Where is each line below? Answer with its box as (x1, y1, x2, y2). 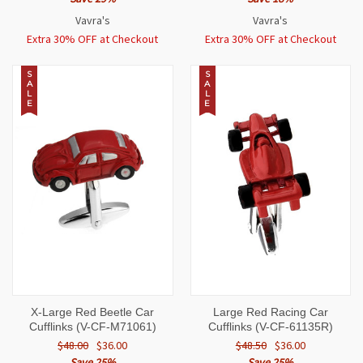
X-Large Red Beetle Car (31, 305, 155, 319)
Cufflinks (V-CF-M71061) (28, 320, 156, 334)
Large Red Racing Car (212, 305, 328, 319)
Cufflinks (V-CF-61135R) (207, 320, 333, 334)
